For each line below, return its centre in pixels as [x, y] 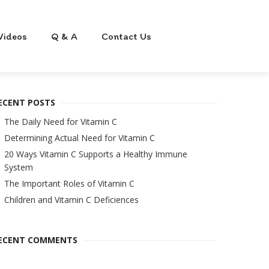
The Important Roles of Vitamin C [69, 183]
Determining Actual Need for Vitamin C [79, 138]
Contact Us [126, 36]
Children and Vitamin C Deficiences [71, 200]
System [18, 167]
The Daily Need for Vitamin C [60, 122]
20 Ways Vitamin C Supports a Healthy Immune [95, 154]
